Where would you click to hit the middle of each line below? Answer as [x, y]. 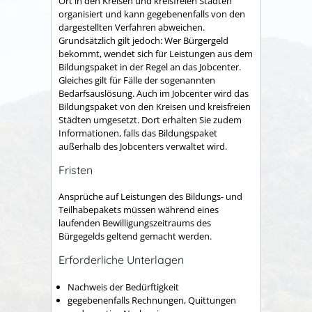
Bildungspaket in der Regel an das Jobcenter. [150, 67]
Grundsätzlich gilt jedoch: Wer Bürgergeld [143, 41]
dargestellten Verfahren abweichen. [132, 28]
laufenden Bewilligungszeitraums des [135, 223]
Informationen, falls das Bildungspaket [138, 133]
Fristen [76, 170]
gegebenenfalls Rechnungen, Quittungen [152, 300]
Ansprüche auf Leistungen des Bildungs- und [150, 197]
